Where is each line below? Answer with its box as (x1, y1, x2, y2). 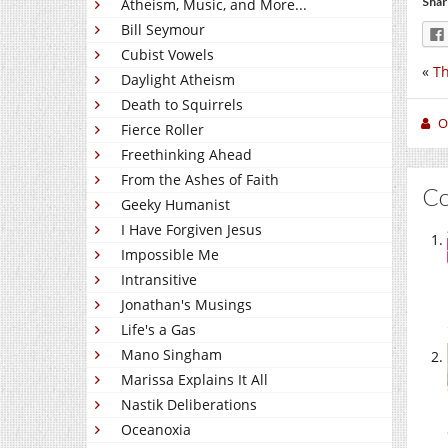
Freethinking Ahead (121, 145, 252, 164)
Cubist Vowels (121, 45, 214, 64)
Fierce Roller (121, 120, 204, 139)
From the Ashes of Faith (121, 170, 279, 189)
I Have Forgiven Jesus (121, 220, 262, 239)
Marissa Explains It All (121, 370, 268, 389)
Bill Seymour (121, 20, 205, 39)
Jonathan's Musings (121, 295, 252, 314)
